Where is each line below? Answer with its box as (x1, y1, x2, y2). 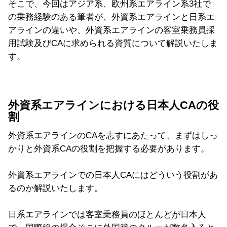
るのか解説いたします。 (8, 183, 103, 193)
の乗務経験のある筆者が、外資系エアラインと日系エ (8, 12, 215, 22)
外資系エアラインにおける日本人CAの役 (8, 99, 219, 111)
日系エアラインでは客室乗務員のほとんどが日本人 (8, 209, 206, 219)
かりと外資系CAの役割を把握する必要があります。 (8, 143, 209, 154)
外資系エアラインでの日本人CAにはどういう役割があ (8, 170, 218, 180)
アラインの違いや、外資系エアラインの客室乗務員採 (8, 25, 215, 35)
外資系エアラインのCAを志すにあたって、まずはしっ (8, 130, 218, 140)
